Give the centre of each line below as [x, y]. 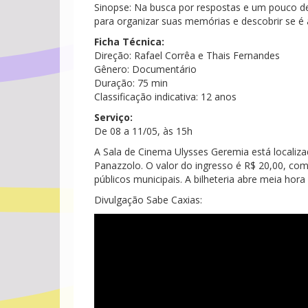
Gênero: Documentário [145, 69]
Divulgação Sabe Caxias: [148, 200]
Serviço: [113, 117]
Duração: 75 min [131, 83]
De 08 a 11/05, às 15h [143, 131]
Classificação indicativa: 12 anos [165, 97]
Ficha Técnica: [129, 42]
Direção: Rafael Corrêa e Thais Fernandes [187, 55]
